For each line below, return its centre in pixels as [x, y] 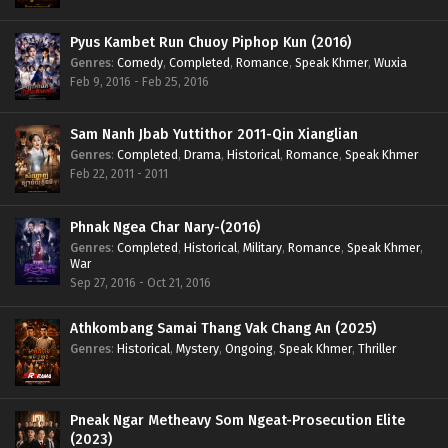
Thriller [377, 348]
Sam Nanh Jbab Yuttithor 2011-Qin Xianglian [214, 135]
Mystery [197, 348]
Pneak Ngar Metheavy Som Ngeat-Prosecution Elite [237, 421]
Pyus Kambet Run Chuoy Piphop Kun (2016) [210, 42]
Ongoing [249, 348]
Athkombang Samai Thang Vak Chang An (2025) [223, 328]
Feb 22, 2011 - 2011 [119, 174]
